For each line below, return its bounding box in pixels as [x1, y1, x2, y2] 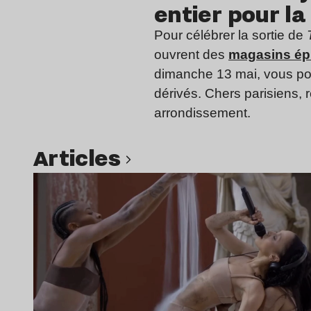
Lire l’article [158, 174, 215, 187]
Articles [48, 141, 126, 173]
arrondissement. [154, 105, 251, 120]
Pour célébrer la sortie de [154, 27, 307, 42]
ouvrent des [154, 47, 228, 62]
